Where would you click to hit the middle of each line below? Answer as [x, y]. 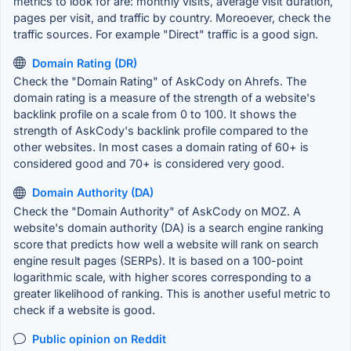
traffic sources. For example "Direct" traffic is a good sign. [166, 34]
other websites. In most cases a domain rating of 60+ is [161, 147]
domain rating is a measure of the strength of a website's [165, 98]
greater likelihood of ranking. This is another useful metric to [172, 293]
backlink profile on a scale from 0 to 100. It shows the [155, 114]
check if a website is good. [84, 309]
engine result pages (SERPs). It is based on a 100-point [158, 260]
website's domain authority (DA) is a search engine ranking [168, 227]
